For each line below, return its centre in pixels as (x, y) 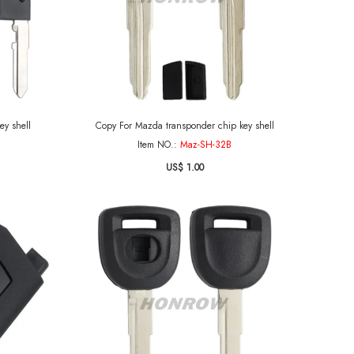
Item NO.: (159, 145)
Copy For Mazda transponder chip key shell (185, 126)
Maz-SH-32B (206, 145)
